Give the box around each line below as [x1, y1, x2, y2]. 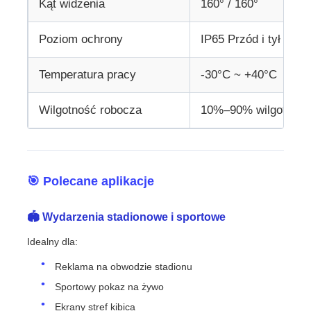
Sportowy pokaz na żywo [55, 280, 165, 292]
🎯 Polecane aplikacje [27, 174, 155, 188]
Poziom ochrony [39, 32, 124, 46]
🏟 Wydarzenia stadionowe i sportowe [27, 210, 226, 223]
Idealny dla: [27, 235, 78, 247]
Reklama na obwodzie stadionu [55, 260, 193, 272]
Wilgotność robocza [39, 103, 142, 117]
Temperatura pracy [39, 67, 137, 81]
